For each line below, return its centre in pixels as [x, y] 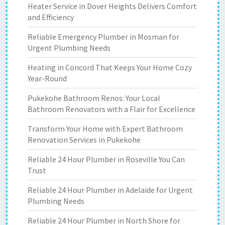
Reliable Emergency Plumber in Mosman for [103, 37]
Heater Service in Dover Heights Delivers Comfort [112, 6]
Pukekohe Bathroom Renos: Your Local [94, 98]
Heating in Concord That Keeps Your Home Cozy [110, 67]
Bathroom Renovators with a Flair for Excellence [111, 109]
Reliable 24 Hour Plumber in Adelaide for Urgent [110, 190]
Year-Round [47, 78]
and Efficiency [51, 17]
